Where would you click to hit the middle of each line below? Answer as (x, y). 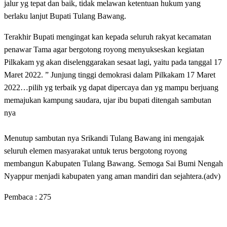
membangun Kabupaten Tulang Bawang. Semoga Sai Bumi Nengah (113, 163)
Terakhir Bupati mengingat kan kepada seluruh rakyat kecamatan (108, 36)
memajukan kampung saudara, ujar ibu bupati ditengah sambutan (108, 100)
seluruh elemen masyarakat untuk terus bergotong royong (96, 150)
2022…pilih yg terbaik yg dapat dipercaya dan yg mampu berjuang (111, 87)
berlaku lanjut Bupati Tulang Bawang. (65, 16)
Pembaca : (21, 197)
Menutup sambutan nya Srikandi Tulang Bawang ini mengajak (104, 138)
